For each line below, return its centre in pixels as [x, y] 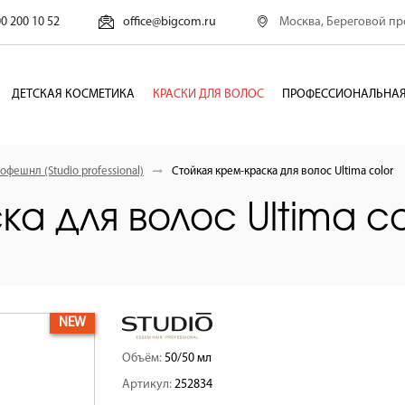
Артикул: [148, 385]
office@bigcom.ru [170, 23]
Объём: [143, 358]
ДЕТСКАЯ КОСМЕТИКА [73, 94]
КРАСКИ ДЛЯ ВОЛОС [208, 94]
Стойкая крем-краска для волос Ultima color [283, 171]
